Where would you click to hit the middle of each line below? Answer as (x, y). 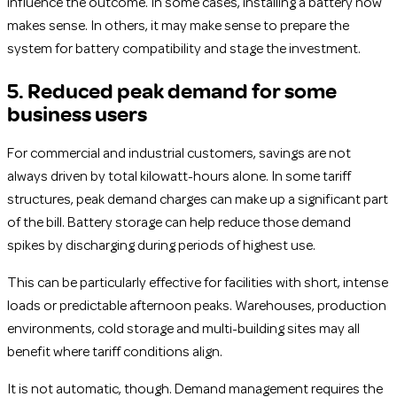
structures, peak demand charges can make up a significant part (198, 200)
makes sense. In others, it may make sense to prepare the (178, 26)
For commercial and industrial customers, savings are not (179, 154)
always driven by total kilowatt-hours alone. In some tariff (179, 177)
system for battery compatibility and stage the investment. (184, 49)
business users (77, 113)
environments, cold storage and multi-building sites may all (183, 329)
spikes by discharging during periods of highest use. (161, 246)
